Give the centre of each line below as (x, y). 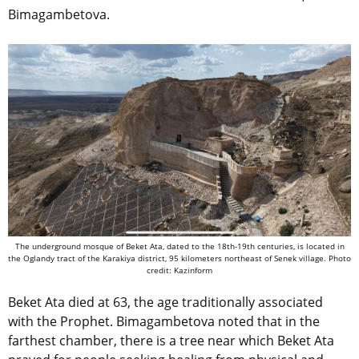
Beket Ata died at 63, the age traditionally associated (165, 303)
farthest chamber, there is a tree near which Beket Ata (171, 341)
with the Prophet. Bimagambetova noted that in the (164, 322)
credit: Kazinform (179, 270)
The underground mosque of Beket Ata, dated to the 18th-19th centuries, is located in (179, 246)
